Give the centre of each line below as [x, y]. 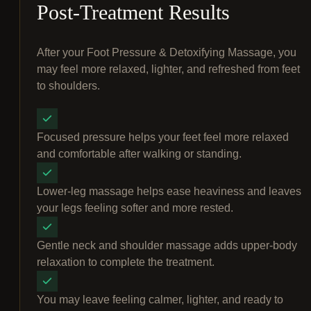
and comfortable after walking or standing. [139, 154]
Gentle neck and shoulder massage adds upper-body [167, 246]
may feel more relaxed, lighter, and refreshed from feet [168, 69]
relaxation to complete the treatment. [126, 262]
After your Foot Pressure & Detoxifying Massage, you [167, 53]
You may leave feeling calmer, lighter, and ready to [160, 300]
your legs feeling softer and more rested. [135, 208]
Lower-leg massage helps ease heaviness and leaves [169, 192]
